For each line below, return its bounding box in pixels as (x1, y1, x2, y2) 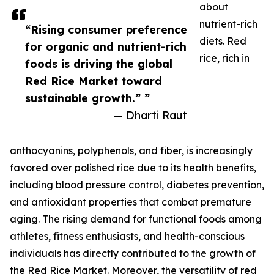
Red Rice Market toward (25, 74, 162, 88)
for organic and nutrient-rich (25, 40, 187, 54)
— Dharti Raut (114, 108, 187, 122)
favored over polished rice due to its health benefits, (10, 161, 256, 174)
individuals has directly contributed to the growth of (10, 247, 256, 260)
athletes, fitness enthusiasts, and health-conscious (10, 230, 245, 243)
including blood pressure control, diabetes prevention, (10, 179, 264, 191)
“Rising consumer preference (25, 23, 187, 37)
